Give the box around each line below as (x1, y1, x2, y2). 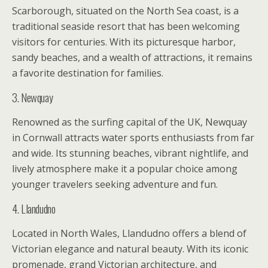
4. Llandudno (12, 200, 56, 217)
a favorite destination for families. (12, 66, 163, 80)
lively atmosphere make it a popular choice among (12, 162, 237, 176)
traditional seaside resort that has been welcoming (12, 20, 240, 33)
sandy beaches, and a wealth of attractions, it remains (12, 51, 252, 65)
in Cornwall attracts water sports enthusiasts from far (12, 131, 254, 145)
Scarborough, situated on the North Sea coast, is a (12, 4, 239, 18)
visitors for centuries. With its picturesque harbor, (12, 35, 236, 49)
